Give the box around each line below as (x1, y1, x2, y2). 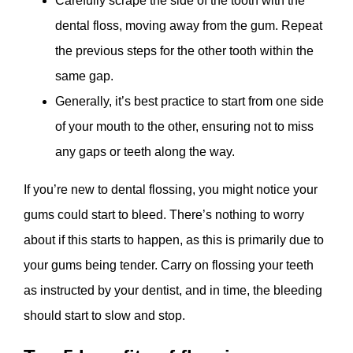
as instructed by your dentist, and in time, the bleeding (24, 283, 322, 297)
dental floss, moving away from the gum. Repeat (55, 18, 322, 32)
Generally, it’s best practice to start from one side (55, 94, 324, 108)
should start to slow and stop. (24, 308, 185, 322)
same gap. (55, 69, 113, 83)
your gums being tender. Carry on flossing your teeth (24, 258, 314, 272)
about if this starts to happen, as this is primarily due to (24, 232, 324, 247)
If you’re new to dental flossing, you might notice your (24, 182, 318, 196)
